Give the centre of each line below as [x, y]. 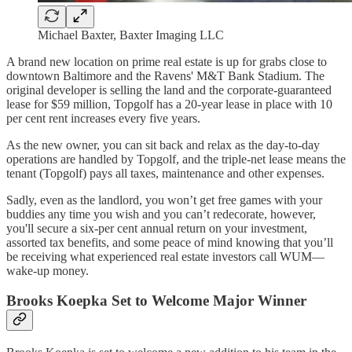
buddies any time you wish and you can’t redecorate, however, [161, 214]
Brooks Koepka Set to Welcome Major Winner [156, 301]
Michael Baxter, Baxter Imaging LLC [131, 35]
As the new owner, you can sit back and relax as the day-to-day [163, 145]
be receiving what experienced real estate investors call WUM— [165, 256]
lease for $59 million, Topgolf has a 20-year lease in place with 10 [169, 104]
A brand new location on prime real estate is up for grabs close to [167, 61]
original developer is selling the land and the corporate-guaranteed [169, 90]
